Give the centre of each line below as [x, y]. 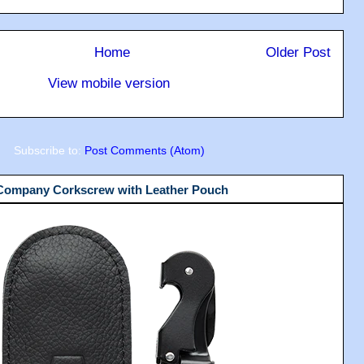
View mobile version [109, 83]
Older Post [298, 52]
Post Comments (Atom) [144, 150]
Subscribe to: [49, 150]
